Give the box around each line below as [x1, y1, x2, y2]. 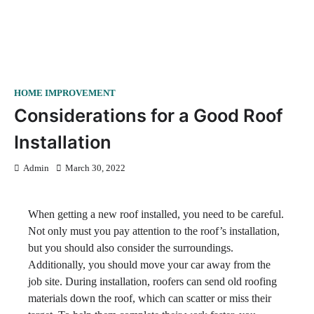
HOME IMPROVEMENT [14, 88, 116, 98]
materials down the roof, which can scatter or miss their [28, 292, 271, 304]
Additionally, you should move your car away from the [28, 259, 271, 271]
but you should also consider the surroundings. [28, 242, 233, 254]
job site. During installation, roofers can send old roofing [28, 275, 277, 287]
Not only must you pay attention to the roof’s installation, [28, 225, 280, 237]
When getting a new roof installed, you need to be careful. [28, 208, 284, 220]
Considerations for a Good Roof [14, 104, 283, 126]
